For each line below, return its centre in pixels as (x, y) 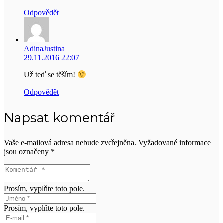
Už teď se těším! (51, 75)
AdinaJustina (44, 49)
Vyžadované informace (174, 143)
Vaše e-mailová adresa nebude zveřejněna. (70, 143)
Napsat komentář (59, 118)
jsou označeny (27, 152)
